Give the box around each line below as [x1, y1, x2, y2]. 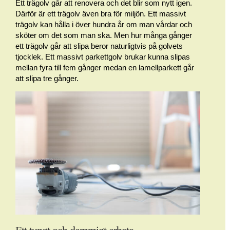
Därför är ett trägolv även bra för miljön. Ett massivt [15, 9, 186, 18]
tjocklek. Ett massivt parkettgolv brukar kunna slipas [15, 52, 190, 61]
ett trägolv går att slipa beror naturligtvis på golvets [15, 42, 183, 50]
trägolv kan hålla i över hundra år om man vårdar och [15, 20, 192, 29]
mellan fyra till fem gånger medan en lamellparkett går [15, 63, 194, 72]
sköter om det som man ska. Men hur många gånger [15, 31, 192, 40]
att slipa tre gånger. [15, 74, 79, 83]
